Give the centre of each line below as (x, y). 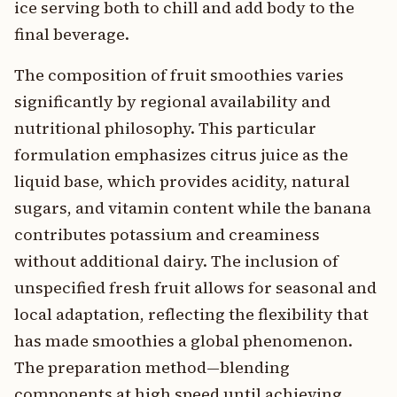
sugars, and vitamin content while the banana (193, 208)
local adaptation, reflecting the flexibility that (191, 314)
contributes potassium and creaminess (167, 234)
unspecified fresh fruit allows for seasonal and (195, 288)
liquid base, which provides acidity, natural (182, 181)
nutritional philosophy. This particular (165, 128)
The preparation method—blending (152, 367)
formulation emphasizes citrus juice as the (181, 155)
